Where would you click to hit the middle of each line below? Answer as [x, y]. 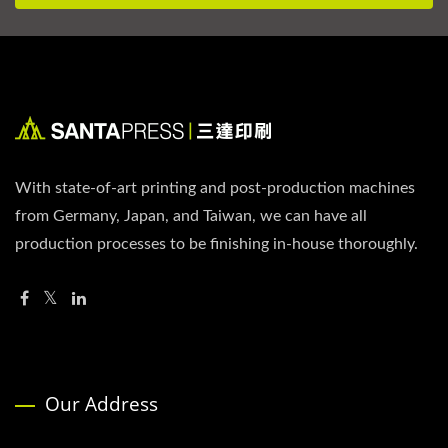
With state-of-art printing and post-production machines [215, 187]
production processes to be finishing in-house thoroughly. [216, 243]
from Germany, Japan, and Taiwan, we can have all [191, 215]
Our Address [101, 403]
